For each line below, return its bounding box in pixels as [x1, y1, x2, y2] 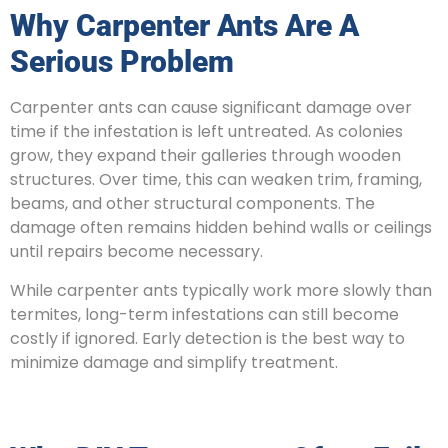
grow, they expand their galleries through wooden [10, 144, 401, 168]
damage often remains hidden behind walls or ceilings [10, 216, 432, 240]
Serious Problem [10, 44, 234, 80]
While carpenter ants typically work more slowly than [10, 278, 432, 302]
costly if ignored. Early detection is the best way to [10, 326, 405, 350]
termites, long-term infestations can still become [10, 302, 399, 326]
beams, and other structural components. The [10, 192, 375, 216]
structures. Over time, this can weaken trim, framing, [10, 168, 422, 192]
